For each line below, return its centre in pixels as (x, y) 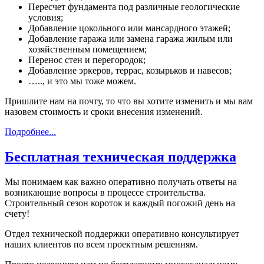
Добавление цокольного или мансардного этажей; (129, 28)
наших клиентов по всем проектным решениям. (101, 245)
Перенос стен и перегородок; (87, 60)
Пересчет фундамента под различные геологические (134, 7)
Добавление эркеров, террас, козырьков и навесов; (130, 71)
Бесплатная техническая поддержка (121, 157)
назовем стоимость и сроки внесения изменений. (104, 112)
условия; (46, 18)
